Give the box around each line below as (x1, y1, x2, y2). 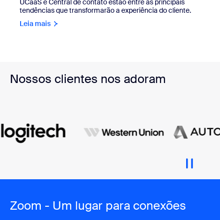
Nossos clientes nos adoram (10, 71, 166, 86)
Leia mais (20, 19, 51, 28)
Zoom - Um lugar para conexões (10, 197, 186, 213)
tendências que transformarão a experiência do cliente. (20, 5, 191, 15)
